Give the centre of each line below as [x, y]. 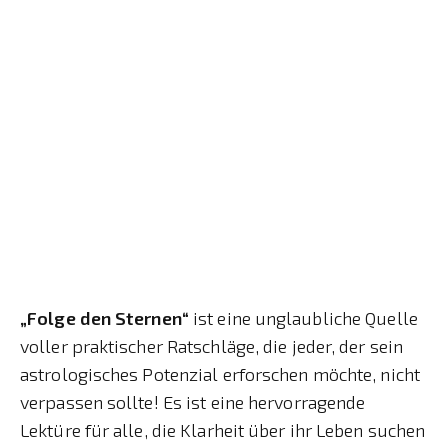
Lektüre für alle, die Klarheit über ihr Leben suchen [223, 429]
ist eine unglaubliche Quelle [305, 317]
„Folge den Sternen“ [106, 317]
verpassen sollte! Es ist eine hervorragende [193, 401]
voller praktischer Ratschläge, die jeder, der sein [212, 345]
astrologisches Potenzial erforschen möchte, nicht [220, 373]
